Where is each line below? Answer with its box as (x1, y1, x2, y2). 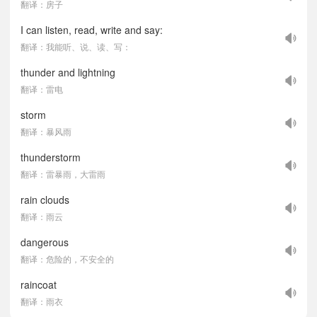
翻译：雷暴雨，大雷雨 (21, 168, 105, 180)
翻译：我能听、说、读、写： (21, 40, 131, 52)
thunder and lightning (21, 65, 115, 79)
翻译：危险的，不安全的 (21, 253, 114, 265)
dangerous (21, 235, 69, 249)
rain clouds (21, 192, 69, 207)
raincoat (21, 277, 57, 292)
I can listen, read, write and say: (21, 23, 163, 37)
